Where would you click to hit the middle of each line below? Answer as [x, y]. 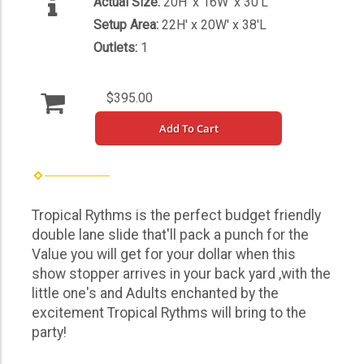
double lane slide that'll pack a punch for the [170, 234]
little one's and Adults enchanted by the [155, 293]
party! [49, 332]
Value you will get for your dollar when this [164, 254]
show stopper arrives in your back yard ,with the [181, 273]
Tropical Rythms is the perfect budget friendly [176, 215]
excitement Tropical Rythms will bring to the [169, 312]
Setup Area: [128, 24]
